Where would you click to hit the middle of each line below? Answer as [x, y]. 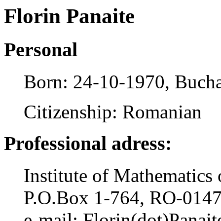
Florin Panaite [69, 16]
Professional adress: [88, 144]
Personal [41, 49]
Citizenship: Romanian [113, 111]
